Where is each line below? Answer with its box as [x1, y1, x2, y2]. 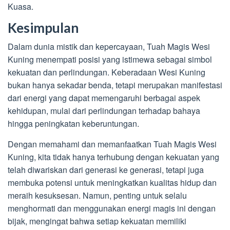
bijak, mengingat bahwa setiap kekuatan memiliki [8, 215, 186, 227]
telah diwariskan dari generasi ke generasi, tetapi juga [8, 164, 204, 176]
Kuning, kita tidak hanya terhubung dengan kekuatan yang [8, 151, 219, 163]
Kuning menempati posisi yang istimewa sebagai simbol [8, 53, 212, 66]
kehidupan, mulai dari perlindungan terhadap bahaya [8, 105, 200, 117]
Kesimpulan [8, 20, 79, 36]
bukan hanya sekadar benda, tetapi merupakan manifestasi [8, 79, 222, 91]
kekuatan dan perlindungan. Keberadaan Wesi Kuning [8, 66, 205, 79]
